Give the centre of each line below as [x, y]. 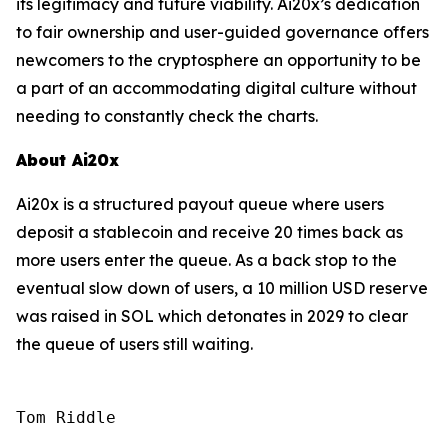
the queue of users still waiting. [134, 343]
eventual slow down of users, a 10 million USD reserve [222, 287]
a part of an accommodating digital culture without [216, 87]
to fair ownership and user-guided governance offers [222, 31]
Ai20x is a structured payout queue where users [200, 203]
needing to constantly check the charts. [167, 115]
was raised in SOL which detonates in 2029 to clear [212, 315]
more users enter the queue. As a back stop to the [206, 259]
